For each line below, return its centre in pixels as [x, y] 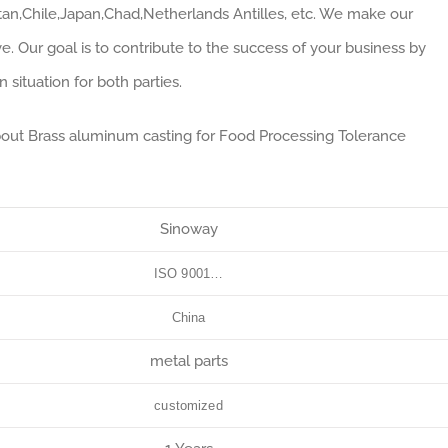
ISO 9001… [188, 273]
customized [188, 405]
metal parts [188, 361]
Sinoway [188, 229]
